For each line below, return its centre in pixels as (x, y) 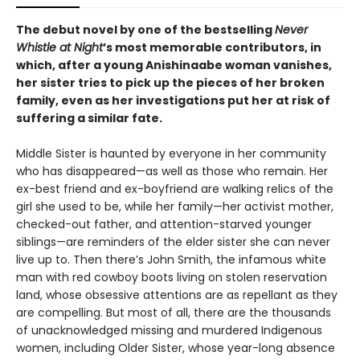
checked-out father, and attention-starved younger (164, 225)
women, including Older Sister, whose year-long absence (176, 348)
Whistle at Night (59, 48)
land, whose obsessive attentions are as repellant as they (177, 295)
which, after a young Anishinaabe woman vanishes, (174, 65)
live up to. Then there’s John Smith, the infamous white (171, 260)
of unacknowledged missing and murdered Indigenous (169, 331)
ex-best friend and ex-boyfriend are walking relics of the (175, 189)
